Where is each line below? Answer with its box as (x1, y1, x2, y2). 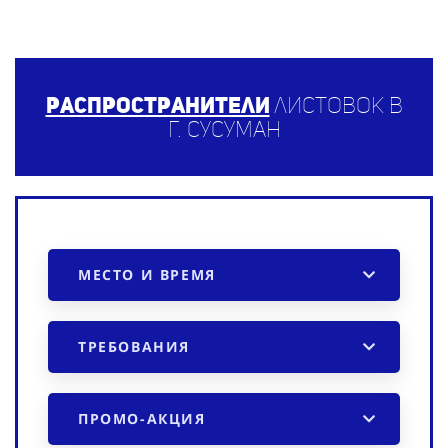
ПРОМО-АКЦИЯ (78, 409, 206, 429)
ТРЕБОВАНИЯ (78, 337, 190, 357)
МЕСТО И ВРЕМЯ (78, 265, 216, 285)
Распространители (45, 92, 270, 119)
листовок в (273, 92, 403, 119)
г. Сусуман (167, 116, 281, 143)
